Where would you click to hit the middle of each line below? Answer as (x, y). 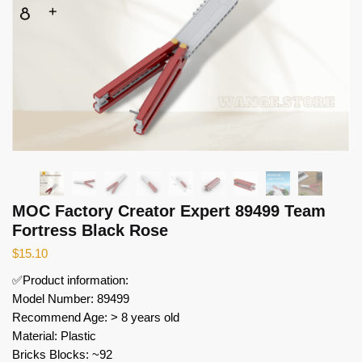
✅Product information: (70, 280)
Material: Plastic (54, 335)
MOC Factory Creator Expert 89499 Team (169, 210)
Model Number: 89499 (71, 298)
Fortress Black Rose (90, 230)
